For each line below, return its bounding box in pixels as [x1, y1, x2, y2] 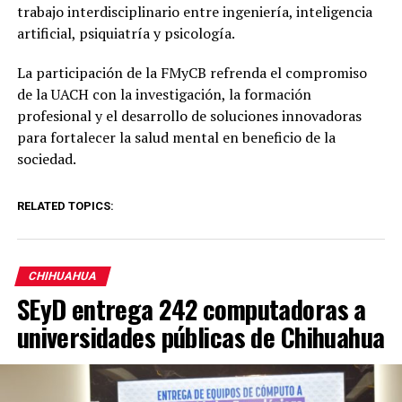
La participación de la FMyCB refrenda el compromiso [16, 62, 367, 83]
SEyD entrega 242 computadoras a [16, 289, 366, 328]
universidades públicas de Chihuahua [16, 317, 385, 355]
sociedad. [16, 148, 76, 169]
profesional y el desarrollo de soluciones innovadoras [16, 105, 362, 126]
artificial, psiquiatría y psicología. [16, 22, 235, 43]
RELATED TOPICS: [16, 198, 114, 213]
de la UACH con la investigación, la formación [16, 83, 311, 104]
